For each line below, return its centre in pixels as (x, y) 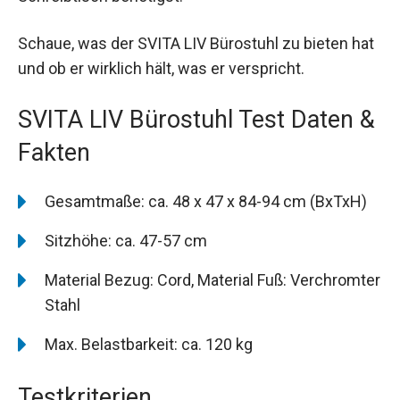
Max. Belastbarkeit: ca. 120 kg (149, 345)
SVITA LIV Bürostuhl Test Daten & (196, 120)
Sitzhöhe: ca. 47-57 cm (126, 241)
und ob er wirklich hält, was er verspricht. (161, 69)
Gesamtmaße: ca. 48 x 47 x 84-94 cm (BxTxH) (206, 202)
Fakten (54, 153)
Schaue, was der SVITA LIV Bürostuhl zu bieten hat (196, 44)
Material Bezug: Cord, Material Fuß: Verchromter (212, 280)
